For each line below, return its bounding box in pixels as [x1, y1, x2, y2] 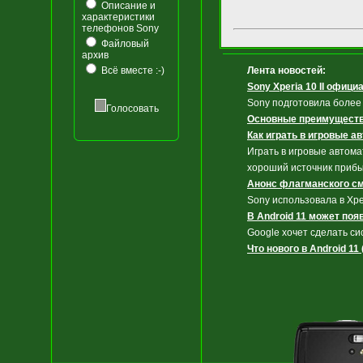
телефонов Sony [82, 23, 159, 34]
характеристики [82, 11, 155, 23]
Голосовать [105, 103, 159, 114]
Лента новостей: [247, 65, 326, 76]
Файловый [99, 38, 149, 49]
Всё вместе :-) [99, 65, 164, 76]
